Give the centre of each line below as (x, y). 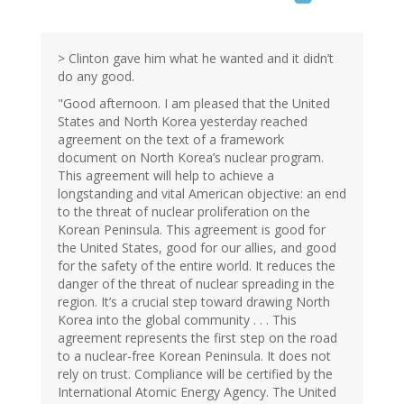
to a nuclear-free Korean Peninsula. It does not (194, 356)
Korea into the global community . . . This (177, 320)
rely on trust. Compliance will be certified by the (195, 374)
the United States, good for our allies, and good (197, 248)
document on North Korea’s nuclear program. (191, 158)
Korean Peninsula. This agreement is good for (192, 230)
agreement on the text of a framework (171, 140)
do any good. (96, 77)
